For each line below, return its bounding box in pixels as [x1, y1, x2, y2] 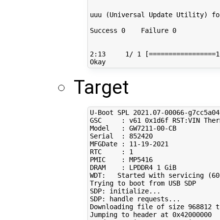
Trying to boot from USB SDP [89, 179, 196, 188]
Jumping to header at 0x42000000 [89, 211, 212, 219]
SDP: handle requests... [89, 195, 180, 203]
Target [74, 76, 129, 99]
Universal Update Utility [109, 11, 204, 19]
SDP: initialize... [89, 187, 161, 195]
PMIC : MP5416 [89, 156, 153, 164]
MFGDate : [89, 140, 129, 148]
